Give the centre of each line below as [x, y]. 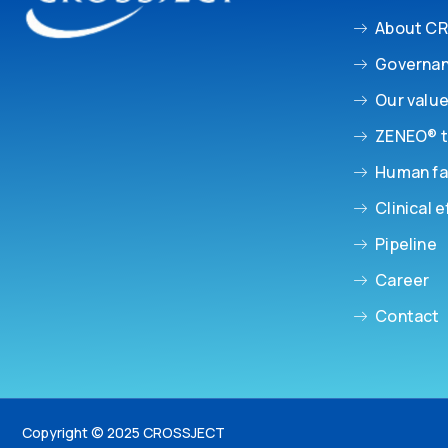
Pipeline [406, 244]
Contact [407, 316]
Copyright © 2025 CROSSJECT [123, 433]
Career [402, 280]
